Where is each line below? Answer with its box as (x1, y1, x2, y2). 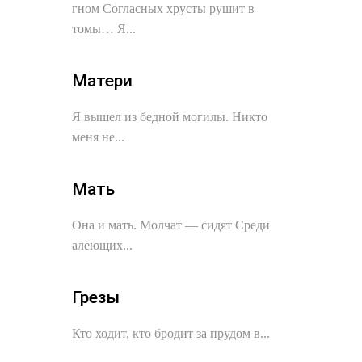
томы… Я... (72, 22, 136, 36)
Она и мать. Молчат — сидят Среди (72, 218, 270, 232)
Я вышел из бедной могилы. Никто (72, 110, 267, 124)
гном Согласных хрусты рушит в (72, 2, 255, 15)
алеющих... (72, 238, 133, 252)
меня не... (72, 130, 124, 144)
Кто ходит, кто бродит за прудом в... (72, 326, 270, 340)
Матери (72, 71, 133, 90)
